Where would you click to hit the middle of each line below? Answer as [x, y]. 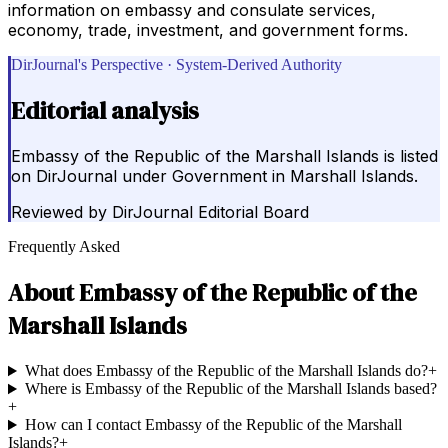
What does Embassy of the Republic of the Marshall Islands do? [226, 371]
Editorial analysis [105, 110]
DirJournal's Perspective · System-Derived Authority [176, 64]
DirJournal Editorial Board [210, 212]
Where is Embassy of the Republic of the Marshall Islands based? [230, 389]
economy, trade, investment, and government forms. [208, 29]
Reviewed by [59, 212]
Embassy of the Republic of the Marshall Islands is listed [224, 156]
